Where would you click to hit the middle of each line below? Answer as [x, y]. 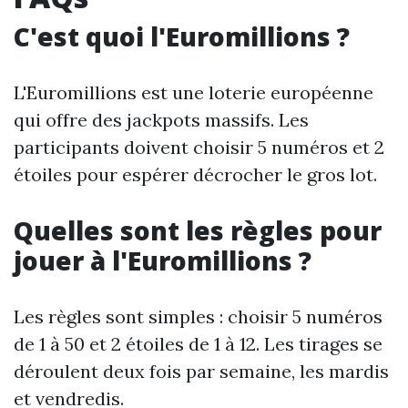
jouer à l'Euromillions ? [163, 261]
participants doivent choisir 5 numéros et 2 [199, 148]
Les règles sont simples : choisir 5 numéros [198, 317]
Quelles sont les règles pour [198, 231]
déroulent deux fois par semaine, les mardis [201, 372]
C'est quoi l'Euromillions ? [182, 37]
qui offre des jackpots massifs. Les [161, 120]
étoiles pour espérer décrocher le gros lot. [195, 175]
